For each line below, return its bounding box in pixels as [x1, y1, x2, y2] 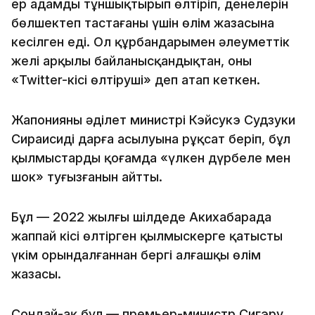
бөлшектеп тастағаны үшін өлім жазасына [11, 15, 274, 30]
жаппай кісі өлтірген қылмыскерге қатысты [11, 228, 283, 243]
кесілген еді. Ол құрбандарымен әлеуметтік [11, 34, 290, 49]
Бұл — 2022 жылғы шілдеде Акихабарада [11, 209, 271, 224]
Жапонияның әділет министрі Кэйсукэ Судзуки [11, 112, 295, 127]
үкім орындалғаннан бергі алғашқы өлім [11, 247, 261, 262]
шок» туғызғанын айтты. [11, 169, 162, 184]
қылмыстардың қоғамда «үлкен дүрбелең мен [11, 150, 290, 165]
